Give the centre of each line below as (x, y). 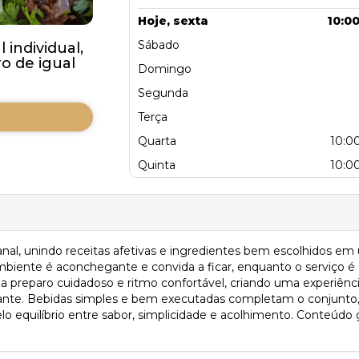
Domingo (165, 69)
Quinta (157, 165)
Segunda (163, 93)
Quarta (157, 141)
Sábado (159, 44)
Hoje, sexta (173, 20)
